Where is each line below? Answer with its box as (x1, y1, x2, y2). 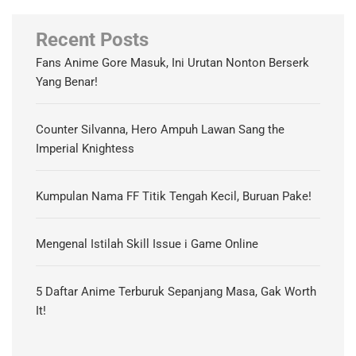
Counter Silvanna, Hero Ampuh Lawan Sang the (36, 122, 284, 137)
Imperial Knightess (36, 141, 134, 156)
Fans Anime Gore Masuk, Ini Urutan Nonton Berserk (36, 55, 309, 70)
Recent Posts (36, 29, 149, 51)
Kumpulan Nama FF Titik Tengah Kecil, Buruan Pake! (36, 188, 311, 203)
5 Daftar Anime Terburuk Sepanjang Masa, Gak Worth (36, 284, 316, 299)
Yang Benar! (36, 74, 98, 89)
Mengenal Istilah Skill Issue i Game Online (36, 236, 258, 251)
